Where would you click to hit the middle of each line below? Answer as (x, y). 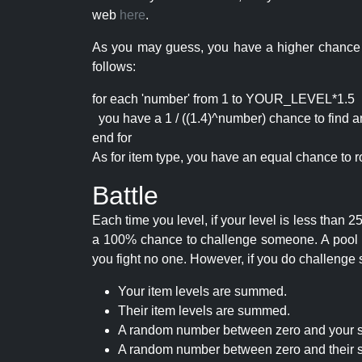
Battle (125, 196)
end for (112, 138)
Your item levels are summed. (202, 291)
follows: (114, 67)
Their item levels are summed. (204, 311)
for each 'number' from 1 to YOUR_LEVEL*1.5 (223, 99)
